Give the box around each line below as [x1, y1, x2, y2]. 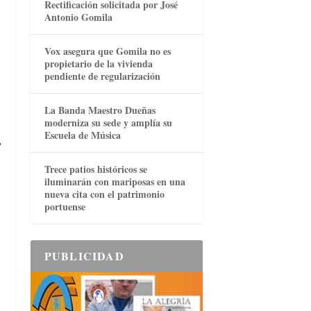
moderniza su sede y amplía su [44, 115, 172, 131]
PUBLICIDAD [44, 248, 124, 264]
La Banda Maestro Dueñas [44, 103, 155, 118]
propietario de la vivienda [44, 56, 153, 72]
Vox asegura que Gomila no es [44, 44, 171, 59]
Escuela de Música [44, 128, 121, 143]
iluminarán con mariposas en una [44, 174, 185, 190]
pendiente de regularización [44, 69, 160, 84]
